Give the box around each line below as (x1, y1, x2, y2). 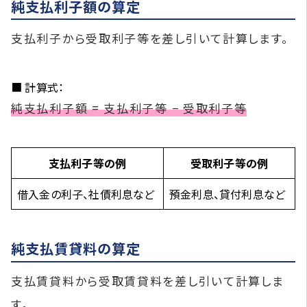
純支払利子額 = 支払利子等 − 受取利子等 (11, 99, 247, 117)
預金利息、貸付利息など (169, 186, 286, 203)
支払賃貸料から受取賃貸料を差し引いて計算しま (11, 271, 284, 289)
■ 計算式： (11, 79, 64, 96)
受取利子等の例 (190, 155, 269, 172)
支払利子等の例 (48, 155, 127, 172)
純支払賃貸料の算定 (11, 238, 141, 259)
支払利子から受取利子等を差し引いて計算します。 (11, 29, 289, 47)
